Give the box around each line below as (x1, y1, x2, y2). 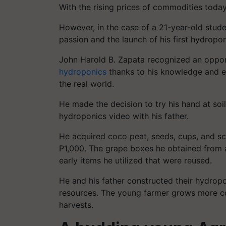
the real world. (59, 78, 114, 89)
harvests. (59, 199, 93, 210)
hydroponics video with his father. (59, 110, 189, 121)
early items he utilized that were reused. (59, 155, 212, 165)
